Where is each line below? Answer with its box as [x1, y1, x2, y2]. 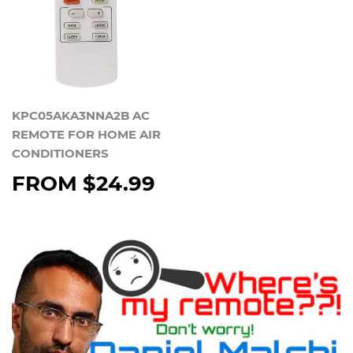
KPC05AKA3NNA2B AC [12, 107, 150, 123]
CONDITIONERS [12, 145, 109, 161]
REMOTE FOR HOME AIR [12, 126, 161, 142]
